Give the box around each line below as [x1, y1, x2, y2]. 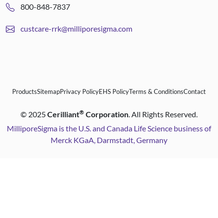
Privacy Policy [60, 88, 99, 95]
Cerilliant [47, 109, 79, 119]
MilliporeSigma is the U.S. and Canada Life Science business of [7, 124, 211, 133]
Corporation [84, 109, 128, 119]
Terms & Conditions [129, 88, 183, 95]
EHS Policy [99, 88, 129, 95]
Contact [183, 88, 206, 95]
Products [12, 88, 37, 95]
